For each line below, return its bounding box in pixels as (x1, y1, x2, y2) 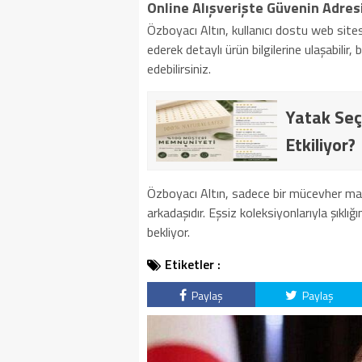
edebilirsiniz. (147, 59, 211, 78)
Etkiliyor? (285, 131, 356, 158)
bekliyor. (147, 222, 190, 242)
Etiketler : (165, 255, 221, 274)
